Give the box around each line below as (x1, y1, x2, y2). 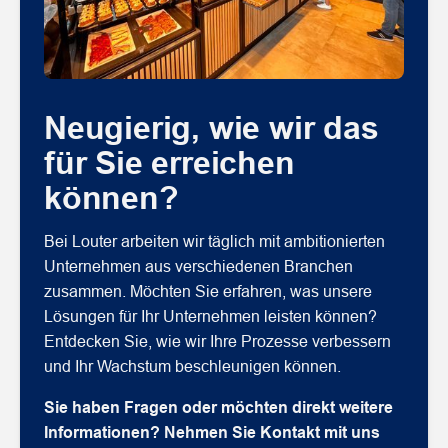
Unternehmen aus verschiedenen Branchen (44, 257, 353, 275)
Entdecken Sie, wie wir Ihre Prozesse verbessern (44, 332, 391, 350)
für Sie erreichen (44, 145, 295, 182)
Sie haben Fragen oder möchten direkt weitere (44, 398, 393, 416)
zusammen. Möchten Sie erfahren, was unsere (44, 282, 372, 300)
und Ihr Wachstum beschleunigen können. (44, 357, 341, 375)
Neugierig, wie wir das (44, 110, 379, 147)
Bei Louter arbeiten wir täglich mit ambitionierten (44, 232, 385, 250)
